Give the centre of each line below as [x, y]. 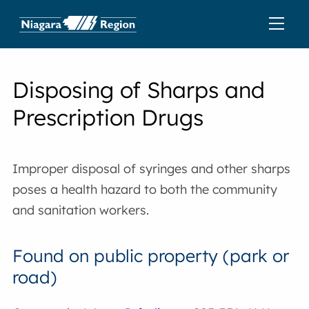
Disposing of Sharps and [139, 90]
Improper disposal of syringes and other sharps [152, 169]
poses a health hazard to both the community [145, 189]
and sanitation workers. [81, 210]
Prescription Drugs [108, 117]
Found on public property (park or [151, 256]
